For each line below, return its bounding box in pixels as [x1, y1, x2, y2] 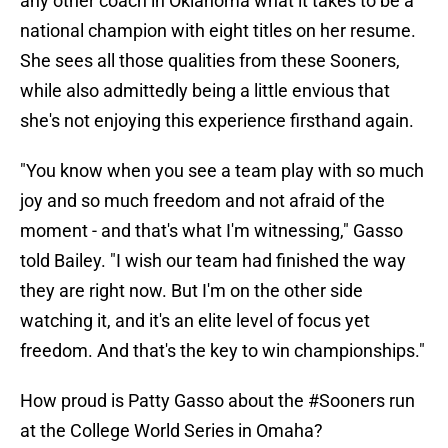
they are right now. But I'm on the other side [20, 280, 363, 302]
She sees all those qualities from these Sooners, [20, 50, 400, 72]
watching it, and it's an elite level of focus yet [20, 310, 370, 332]
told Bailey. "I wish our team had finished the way [20, 250, 406, 272]
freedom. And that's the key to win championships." [20, 340, 425, 362]
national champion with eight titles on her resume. [20, 20, 416, 42]
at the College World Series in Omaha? [20, 420, 323, 442]
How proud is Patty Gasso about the [20, 390, 308, 412]
